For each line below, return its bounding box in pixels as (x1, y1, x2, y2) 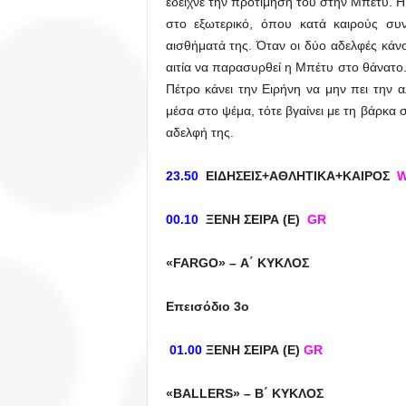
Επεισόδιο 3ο (165, 299, 249, 314)
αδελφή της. (165, 125, 234, 140)
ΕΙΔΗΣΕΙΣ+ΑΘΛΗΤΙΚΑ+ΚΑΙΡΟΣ (201, 169, 397, 183)
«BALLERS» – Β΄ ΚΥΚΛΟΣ (165, 386, 324, 401)
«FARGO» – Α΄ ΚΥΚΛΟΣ (165, 256, 309, 270)
